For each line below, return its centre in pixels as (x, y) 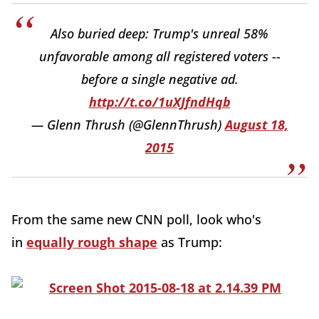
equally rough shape (92, 242)
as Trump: (190, 242)
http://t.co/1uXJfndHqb (159, 102)
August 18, (256, 125)
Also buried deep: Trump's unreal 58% (159, 34)
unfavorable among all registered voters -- (159, 57)
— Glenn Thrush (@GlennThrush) (128, 125)
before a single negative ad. (159, 79)
